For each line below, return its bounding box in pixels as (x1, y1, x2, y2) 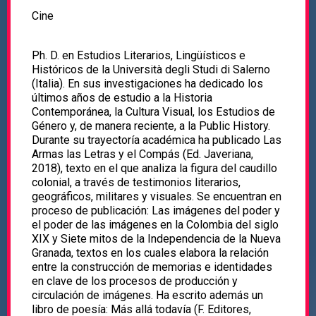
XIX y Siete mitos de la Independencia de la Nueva (32, 232, 281, 246)
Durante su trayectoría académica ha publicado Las (32, 133, 281, 147)
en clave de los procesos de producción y (32, 274, 238, 288)
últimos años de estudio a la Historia (32, 91, 212, 105)
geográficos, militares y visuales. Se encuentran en (32, 190, 281, 204)
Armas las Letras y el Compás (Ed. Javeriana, (32, 147, 253, 162)
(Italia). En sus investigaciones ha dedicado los (32, 77, 263, 91)
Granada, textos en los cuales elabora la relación (32, 246, 269, 260)
